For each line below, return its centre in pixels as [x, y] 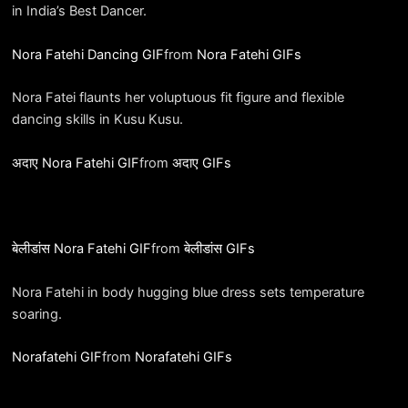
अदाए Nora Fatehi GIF [75, 163]
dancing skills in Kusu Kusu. [97, 120]
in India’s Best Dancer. [79, 11]
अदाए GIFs [201, 163]
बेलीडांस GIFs [219, 249]
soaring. [36, 314]
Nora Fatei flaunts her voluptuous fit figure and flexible [178, 98]
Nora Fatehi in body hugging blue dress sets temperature [188, 292]
